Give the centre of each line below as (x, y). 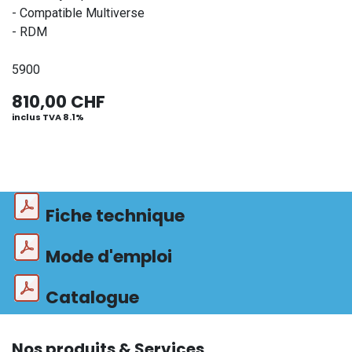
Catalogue (90, 297)
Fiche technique (113, 216)
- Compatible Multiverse (78, 13)
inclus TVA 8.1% (48, 117)
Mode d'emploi (107, 257)
